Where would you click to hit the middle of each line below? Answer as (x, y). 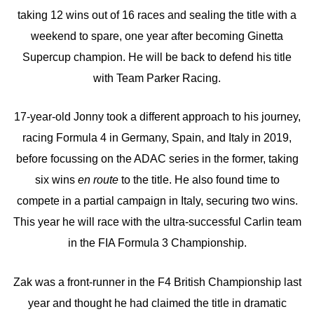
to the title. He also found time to (199, 180)
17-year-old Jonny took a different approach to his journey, (157, 117)
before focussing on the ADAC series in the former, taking (157, 159)
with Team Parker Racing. (157, 78)
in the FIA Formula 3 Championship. (157, 243)
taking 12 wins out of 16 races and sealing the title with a (157, 15)
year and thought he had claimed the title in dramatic (157, 303)
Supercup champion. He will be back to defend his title (157, 57)
